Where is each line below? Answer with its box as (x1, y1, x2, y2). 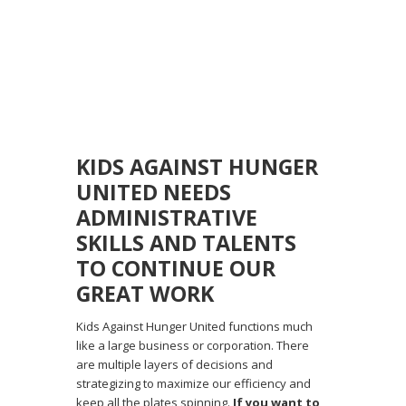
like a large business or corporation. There (76, 337, 309, 354)
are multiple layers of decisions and (76, 356, 273, 373)
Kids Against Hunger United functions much (76, 318, 313, 335)
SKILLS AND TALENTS (76, 228, 296, 258)
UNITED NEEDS (76, 178, 231, 208)
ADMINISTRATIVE (76, 203, 257, 233)
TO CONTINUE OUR (76, 254, 275, 284)
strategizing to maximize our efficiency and (76, 375, 311, 392)
